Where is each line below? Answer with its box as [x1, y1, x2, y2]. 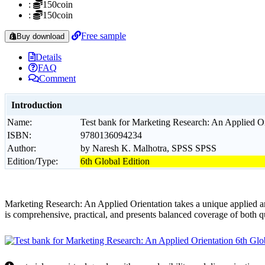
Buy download [17, 31, 64, 41]
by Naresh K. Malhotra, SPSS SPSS [80, 143, 216, 153]
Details [35, 51, 62, 62]
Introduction [11, 99, 62, 110]
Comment [39, 73, 76, 83]
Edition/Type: [7, 156, 58, 166]
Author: [7, 143, 36, 153]
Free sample [81, 30, 126, 41]
